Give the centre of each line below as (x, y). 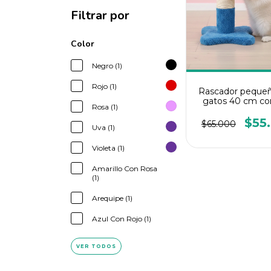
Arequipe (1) (112, 198)
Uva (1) (103, 127)
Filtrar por (100, 15)
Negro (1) (107, 66)
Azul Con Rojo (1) (122, 219)
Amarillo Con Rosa (125, 168)
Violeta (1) (108, 148)
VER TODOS (96, 246)
